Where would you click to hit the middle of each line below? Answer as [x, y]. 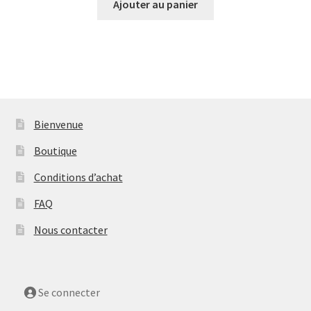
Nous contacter [70, 230]
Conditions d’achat [78, 177]
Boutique [55, 151]
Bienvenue [58, 125]
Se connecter [69, 293]
